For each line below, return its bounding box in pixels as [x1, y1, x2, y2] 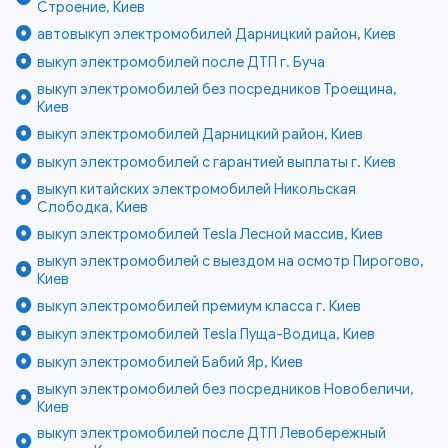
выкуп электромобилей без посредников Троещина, [37, 80, 398, 99]
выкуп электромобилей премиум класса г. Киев [37, 297, 362, 316]
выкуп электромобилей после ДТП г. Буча [37, 53, 326, 72]
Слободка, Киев [37, 198, 149, 217]
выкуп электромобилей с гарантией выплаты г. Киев [37, 153, 397, 172]
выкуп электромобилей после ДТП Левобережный [37, 424, 387, 443]
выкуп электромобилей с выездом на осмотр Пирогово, [37, 252, 425, 271]
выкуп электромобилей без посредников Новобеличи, [37, 380, 415, 399]
